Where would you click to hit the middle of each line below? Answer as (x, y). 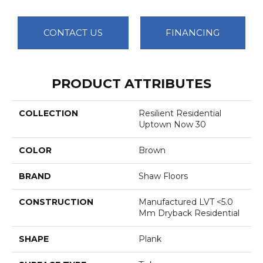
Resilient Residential (180, 113)
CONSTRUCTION (56, 202)
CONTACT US (73, 33)
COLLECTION (48, 113)
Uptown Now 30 (172, 124)
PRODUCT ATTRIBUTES (131, 83)
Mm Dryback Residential (189, 213)
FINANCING (193, 33)
